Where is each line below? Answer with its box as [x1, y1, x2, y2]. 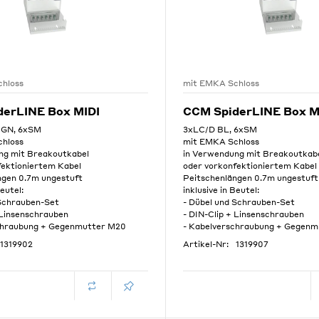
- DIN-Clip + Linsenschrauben [183, 209, 305, 219]
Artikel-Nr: [183, 239, 229, 249]
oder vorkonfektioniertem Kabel [183, 161, 318, 171]
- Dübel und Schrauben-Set [183, 197, 296, 207]
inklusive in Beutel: [183, 185, 260, 195]
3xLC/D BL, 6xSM [183, 125, 258, 135]
